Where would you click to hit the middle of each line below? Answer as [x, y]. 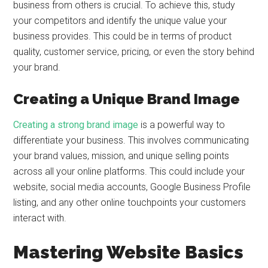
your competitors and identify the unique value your [120, 21]
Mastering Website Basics [129, 252]
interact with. [40, 218]
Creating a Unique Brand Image [127, 99]
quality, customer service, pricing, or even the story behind [134, 52]
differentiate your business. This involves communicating [131, 140]
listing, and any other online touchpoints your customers [130, 202]
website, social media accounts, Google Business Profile [132, 187]
